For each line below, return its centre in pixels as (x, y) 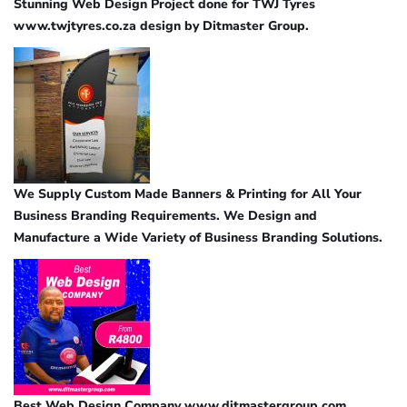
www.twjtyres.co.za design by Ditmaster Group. (161, 25)
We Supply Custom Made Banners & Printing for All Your (188, 194)
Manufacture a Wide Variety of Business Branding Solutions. (198, 237)
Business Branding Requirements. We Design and (165, 215)
